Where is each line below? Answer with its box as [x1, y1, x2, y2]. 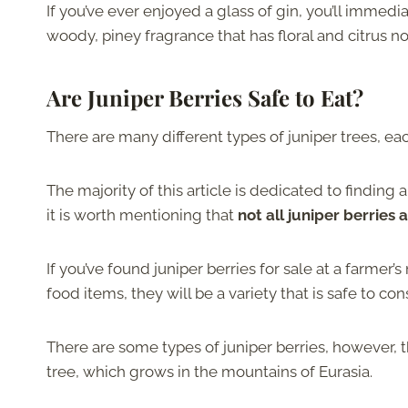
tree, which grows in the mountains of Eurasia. [46, 362, 372, 382]
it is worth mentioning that [46, 206, 238, 225]
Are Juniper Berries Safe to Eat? [46, 83, 363, 113]
